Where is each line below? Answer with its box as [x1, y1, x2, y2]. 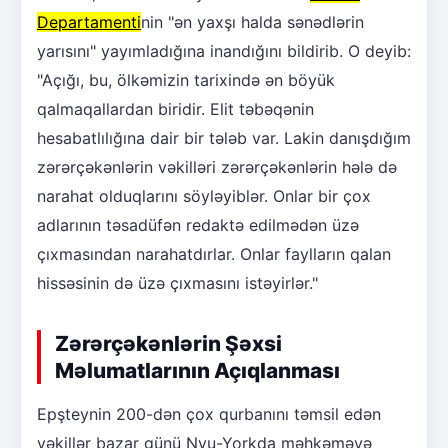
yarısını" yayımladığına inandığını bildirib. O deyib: [37, 41, 411, 62]
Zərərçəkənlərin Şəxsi [55, 331, 282, 357]
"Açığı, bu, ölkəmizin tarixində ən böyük [37, 70, 335, 91]
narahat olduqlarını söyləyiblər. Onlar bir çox [37, 186, 371, 207]
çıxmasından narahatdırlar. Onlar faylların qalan [37, 244, 391, 265]
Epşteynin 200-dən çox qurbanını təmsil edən [37, 404, 381, 425]
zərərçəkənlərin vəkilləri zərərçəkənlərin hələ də [37, 157, 397, 178]
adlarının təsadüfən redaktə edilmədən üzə [37, 215, 359, 236]
